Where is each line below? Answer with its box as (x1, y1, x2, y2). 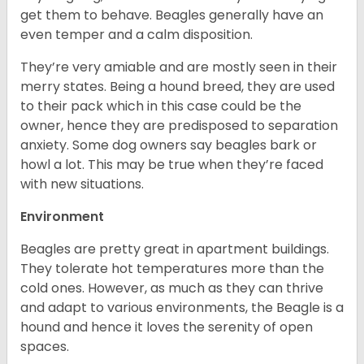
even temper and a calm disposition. (20, 25, 256, 45)
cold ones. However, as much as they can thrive (20, 279, 323, 298)
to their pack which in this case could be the (20, 97, 301, 116)
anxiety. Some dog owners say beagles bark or (20, 136, 317, 155)
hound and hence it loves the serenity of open (20, 318, 313, 337)
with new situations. (20, 175, 147, 194)
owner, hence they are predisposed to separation (20, 116, 338, 136)
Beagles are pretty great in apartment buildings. (20, 240, 329, 259)
